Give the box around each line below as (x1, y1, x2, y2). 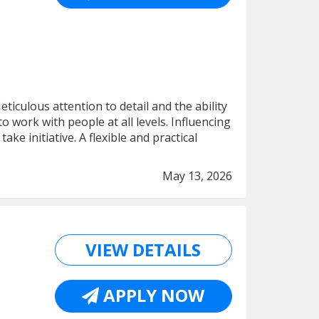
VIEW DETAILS (85, 238, 202, 261)
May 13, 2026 (162, 168, 232, 184)
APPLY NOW (99, 283, 205, 307)
